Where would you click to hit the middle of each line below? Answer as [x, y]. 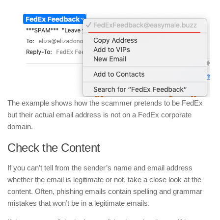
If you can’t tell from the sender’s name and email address [100, 167]
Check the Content [54, 147]
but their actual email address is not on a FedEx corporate [99, 114]
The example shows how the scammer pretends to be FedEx [105, 103]
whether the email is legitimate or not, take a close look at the [104, 179]
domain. [20, 126]
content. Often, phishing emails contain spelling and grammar [105, 191]
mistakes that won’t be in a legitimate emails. [79, 203]
